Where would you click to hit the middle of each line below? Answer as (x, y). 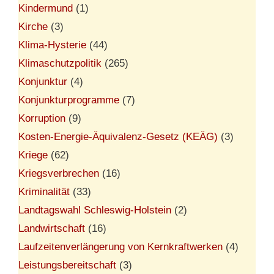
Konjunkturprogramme (69, 100)
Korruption (42, 118)
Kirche (33, 26)
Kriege (33, 155)
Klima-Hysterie (52, 45)
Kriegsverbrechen (59, 173)
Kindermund (46, 8)
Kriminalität (44, 191)
